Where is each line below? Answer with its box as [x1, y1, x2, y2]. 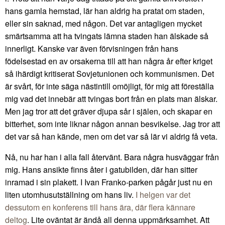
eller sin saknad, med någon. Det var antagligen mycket [5, 17, 202, 29]
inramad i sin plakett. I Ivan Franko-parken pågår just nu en [5, 176, 212, 188]
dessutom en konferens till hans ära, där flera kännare [5, 201, 195, 213]
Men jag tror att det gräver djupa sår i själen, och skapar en [5, 105, 212, 117]
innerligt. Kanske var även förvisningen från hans [5, 42, 178, 54]
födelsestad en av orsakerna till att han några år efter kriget [5, 55, 212, 67]
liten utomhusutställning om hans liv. [5, 188, 136, 200]
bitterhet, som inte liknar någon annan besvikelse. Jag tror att [5, 118, 220, 130]
